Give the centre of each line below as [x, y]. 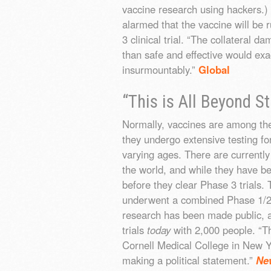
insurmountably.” [160, 69]
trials [135, 230]
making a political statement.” [189, 260]
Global [214, 69]
